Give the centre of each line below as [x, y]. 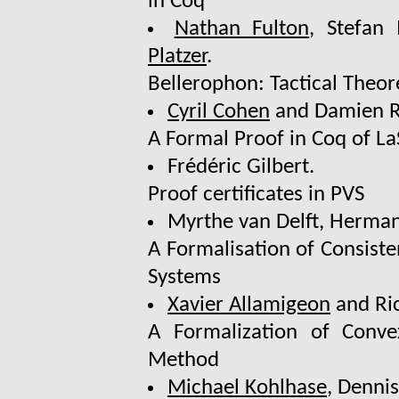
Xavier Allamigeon [249, 305]
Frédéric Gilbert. [241, 167]
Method [183, 361]
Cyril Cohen [219, 112]
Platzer [177, 57]
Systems [184, 278]
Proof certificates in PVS [256, 195]
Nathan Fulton [242, 29]
